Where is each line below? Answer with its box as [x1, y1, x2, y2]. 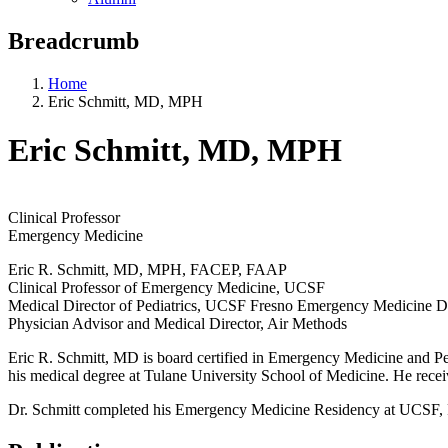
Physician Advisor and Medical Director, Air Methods [8, 314, 347, 332]
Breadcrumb [8, 27, 139, 54]
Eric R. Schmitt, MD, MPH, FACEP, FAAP [8, 260, 287, 278]
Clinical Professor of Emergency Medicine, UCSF [8, 278, 325, 296]
